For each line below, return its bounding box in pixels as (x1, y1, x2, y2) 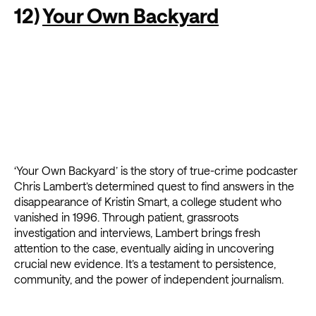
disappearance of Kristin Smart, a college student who (14, 195, 281, 209)
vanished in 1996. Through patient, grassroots (14, 210, 238, 224)
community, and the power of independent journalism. (14, 272, 284, 286)
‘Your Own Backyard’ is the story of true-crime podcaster (14, 164, 298, 178)
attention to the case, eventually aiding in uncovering (14, 241, 274, 255)
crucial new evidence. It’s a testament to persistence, (14, 257, 276, 271)
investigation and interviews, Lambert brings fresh (14, 226, 260, 240)
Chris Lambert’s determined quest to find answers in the (14, 179, 294, 193)
